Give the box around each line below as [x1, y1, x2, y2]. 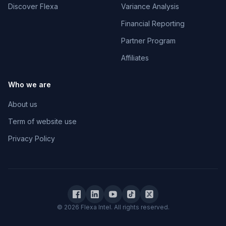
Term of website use [8, 117, 77, 126]
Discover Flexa [8, 2, 58, 11]
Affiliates [121, 53, 149, 62]
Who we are [8, 80, 51, 89]
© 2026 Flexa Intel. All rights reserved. [56, 203, 169, 211]
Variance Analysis [121, 2, 179, 11]
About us [8, 100, 37, 108]
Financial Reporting [121, 19, 185, 28]
